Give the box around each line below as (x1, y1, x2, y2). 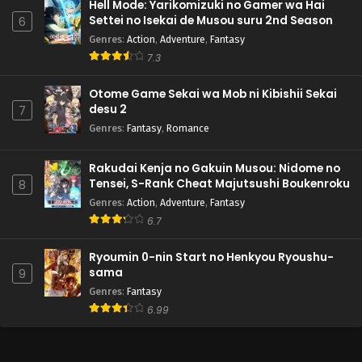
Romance (166, 122, 209, 135)
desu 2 (89, 102, 127, 118)
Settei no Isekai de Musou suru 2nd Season (89, 13, 333, 29)
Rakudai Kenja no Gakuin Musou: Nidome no (89, 161, 340, 177)
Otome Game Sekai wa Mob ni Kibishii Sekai (89, 86, 337, 103)
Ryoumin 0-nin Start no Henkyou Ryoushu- (89, 250, 334, 266)
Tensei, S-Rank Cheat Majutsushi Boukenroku (89, 176, 350, 192)
